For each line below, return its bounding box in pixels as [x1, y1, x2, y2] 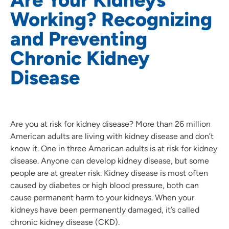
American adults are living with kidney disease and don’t [10, 131, 214, 141]
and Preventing [10, 27, 147, 51]
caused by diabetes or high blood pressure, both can [10, 180, 199, 190]
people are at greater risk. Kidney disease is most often [10, 168, 208, 178]
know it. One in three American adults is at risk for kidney [10, 143, 217, 153]
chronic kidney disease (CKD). [10, 217, 120, 227]
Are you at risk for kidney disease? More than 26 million [10, 119, 211, 129]
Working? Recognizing [10, 7, 212, 31]
